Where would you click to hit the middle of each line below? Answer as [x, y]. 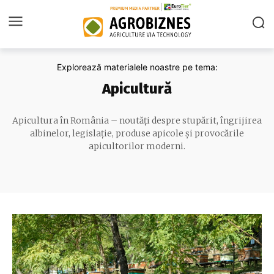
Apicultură [137, 89]
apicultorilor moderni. [137, 146]
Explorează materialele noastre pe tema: [137, 67]
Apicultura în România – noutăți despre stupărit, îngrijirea [137, 121]
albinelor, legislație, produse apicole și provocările [137, 134]
